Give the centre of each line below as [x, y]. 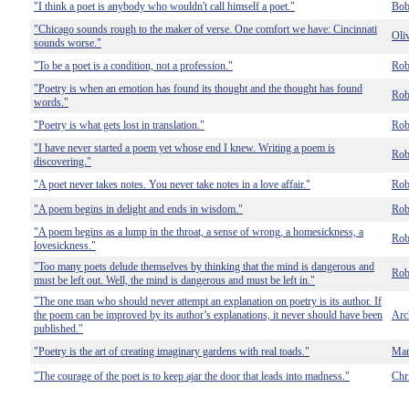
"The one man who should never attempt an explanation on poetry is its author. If [208, 301]
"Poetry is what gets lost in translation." [119, 125]
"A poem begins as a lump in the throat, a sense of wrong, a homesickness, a [199, 232]
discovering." [63, 162]
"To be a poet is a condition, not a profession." [133, 66]
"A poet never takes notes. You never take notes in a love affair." [172, 184]
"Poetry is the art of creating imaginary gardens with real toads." [172, 351]
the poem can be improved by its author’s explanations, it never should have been [208, 315]
